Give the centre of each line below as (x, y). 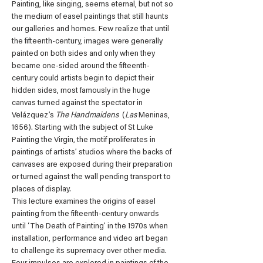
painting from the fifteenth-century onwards (86, 215)
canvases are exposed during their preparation (93, 165)
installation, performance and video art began (91, 239)
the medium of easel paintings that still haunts (91, 17)
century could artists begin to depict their (84, 79)
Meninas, (155, 116)
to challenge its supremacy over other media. (90, 252)
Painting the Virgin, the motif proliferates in (85, 141)
